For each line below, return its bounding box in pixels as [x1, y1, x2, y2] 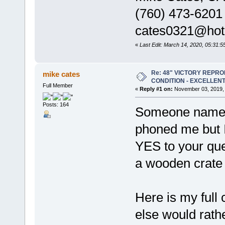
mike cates [43, 70, 80, 79]
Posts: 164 [42, 101, 69, 107]
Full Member [42, 82, 73, 89]
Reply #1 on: [139, 86, 173, 92]
